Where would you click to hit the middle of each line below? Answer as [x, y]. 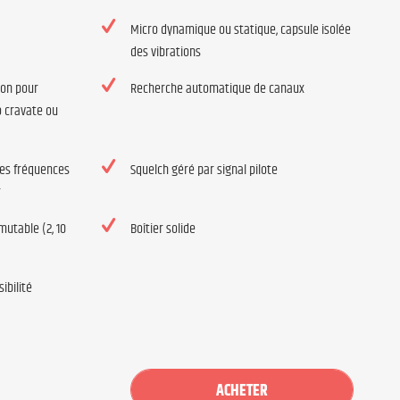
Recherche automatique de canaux [217, 89]
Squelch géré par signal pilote [204, 170]
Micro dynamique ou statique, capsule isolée [240, 30]
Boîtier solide [162, 229]
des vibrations [165, 52]
